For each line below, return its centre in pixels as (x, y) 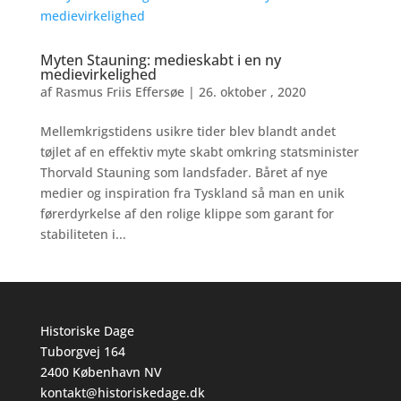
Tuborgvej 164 (82, 351)
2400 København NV (101, 372)
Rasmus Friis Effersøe (119, 92)
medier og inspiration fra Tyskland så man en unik (192, 193)
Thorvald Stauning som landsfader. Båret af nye (183, 172)
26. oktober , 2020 (252, 92)
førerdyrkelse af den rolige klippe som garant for (187, 213)
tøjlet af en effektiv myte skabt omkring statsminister (199, 152)
